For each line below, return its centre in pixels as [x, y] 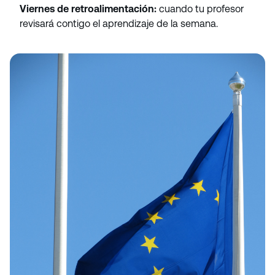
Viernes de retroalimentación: [88, 9]
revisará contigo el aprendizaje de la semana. [119, 24]
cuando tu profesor [200, 9]
